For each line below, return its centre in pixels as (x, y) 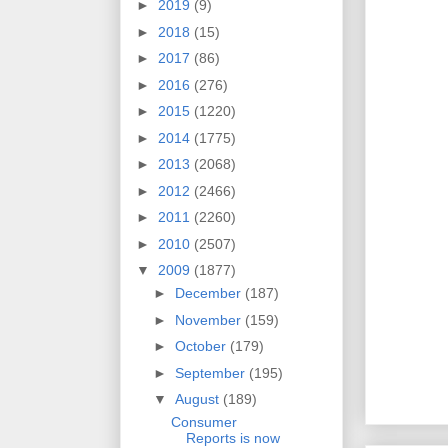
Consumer (203, 422)
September (211, 372)
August (198, 399)
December (209, 293)
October (202, 346)
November (209, 319)
